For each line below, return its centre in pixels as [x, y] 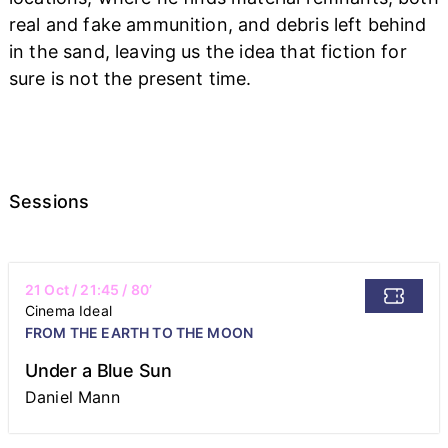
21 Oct [46, 289]
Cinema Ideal [68, 310]
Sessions [49, 201]
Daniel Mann [72, 396]
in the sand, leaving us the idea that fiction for [207, 51]
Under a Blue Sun [98, 370]
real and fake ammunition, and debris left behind [217, 24]
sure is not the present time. [130, 78]
